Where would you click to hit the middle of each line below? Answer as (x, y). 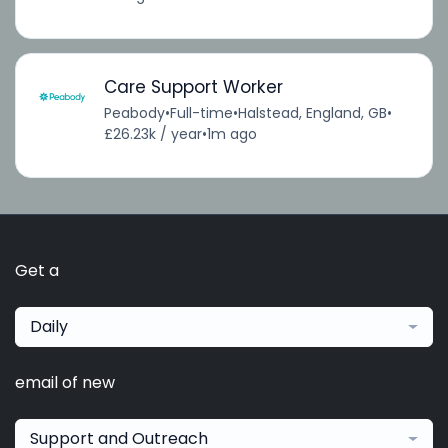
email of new (65, 383)
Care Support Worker (193, 87)
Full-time (201, 113)
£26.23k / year (152, 134)
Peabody (134, 113)
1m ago (231, 134)
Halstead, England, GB (312, 113)
